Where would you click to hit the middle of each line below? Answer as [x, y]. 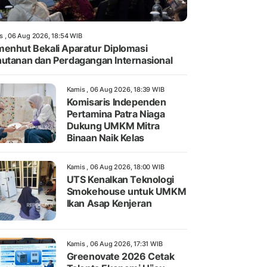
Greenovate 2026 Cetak [120, 257]
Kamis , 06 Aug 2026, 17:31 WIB [114, 244]
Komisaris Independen [116, 102]
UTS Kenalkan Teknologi [120, 180]
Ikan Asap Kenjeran [109, 204]
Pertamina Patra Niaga [116, 114]
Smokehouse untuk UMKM [126, 192]
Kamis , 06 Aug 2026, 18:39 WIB [115, 90]
